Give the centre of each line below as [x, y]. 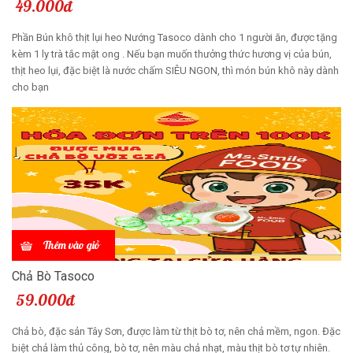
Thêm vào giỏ [71, 245]
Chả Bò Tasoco [53, 276]
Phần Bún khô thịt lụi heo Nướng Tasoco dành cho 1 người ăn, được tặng [175, 37]
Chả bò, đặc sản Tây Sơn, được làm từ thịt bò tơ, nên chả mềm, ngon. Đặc [176, 331]
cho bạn [32, 87]
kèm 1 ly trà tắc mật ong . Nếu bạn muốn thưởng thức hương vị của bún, [172, 54]
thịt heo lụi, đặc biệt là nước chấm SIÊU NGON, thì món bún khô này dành [175, 70]
